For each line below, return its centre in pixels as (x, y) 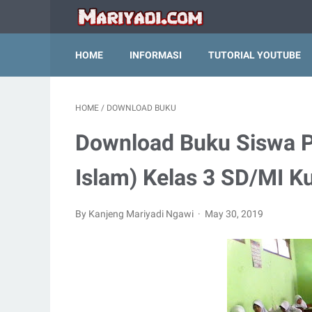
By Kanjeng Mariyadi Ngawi (135, 214)
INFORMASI (156, 55)
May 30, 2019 (234, 214)
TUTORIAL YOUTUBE (255, 55)
